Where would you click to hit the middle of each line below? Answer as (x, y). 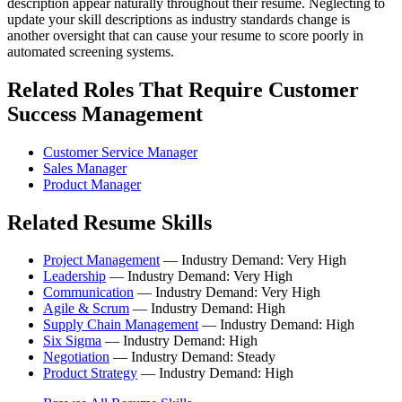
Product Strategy (90, 373)
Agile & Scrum (86, 309)
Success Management (105, 114)
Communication (88, 293)
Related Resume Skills (109, 222)
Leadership (74, 276)
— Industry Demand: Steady (192, 357)
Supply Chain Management (121, 325)
